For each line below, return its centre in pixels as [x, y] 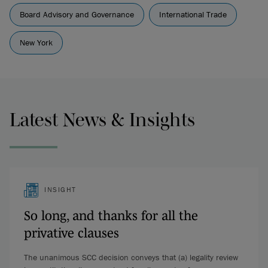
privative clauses [71, 232]
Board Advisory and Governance [77, 14]
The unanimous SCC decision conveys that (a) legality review [131, 257]
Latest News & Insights [102, 119]
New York [36, 42]
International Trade [193, 14]
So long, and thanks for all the [111, 215]
